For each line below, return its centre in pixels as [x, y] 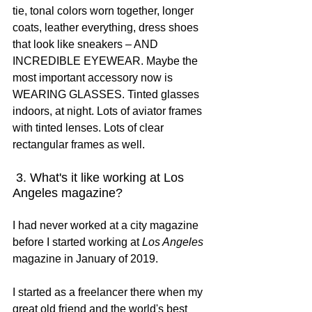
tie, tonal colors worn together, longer [104, 10]
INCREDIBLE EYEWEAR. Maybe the [107, 61]
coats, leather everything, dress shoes [107, 27]
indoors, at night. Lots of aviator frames [109, 111]
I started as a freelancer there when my [109, 292]
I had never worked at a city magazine [107, 225]
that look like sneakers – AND [87, 44]
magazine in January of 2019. [85, 258]
